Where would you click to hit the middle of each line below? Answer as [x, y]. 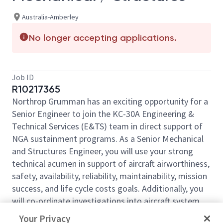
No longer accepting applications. [103, 38]
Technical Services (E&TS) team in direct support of [107, 126]
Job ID [23, 77]
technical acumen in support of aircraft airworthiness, [111, 164]
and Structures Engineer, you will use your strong [103, 151]
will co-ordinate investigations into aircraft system [106, 201]
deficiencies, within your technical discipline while [103, 213]
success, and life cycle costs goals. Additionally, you [108, 188]
